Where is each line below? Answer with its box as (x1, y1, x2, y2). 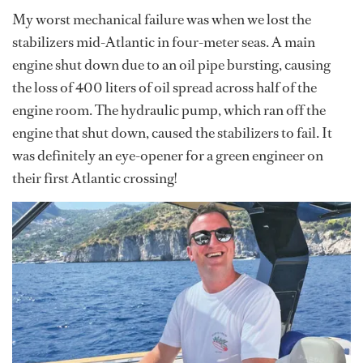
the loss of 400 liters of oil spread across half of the (12, 78, 317, 98)
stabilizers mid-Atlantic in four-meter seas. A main (12, 32, 315, 53)
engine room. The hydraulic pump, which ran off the (12, 100, 326, 121)
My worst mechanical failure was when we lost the (12, 10, 311, 30)
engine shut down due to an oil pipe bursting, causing (12, 55, 331, 75)
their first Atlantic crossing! (12, 169, 177, 189)
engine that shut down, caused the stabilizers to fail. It (12, 123, 332, 143)
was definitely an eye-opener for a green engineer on (12, 146, 323, 166)
